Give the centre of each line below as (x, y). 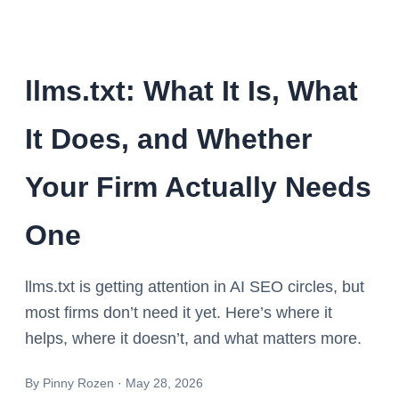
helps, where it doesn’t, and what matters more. (193, 339)
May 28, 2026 (164, 383)
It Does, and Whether (168, 138)
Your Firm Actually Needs (198, 187)
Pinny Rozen (78, 383)
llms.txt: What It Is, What (191, 90)
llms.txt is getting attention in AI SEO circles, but (195, 287)
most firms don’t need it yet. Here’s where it (179, 313)
